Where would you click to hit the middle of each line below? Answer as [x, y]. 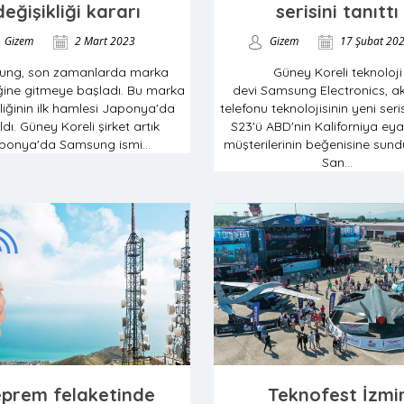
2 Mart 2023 [103, 41]
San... [337, 162]
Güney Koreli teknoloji [337, 72]
